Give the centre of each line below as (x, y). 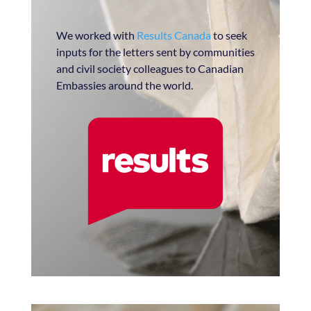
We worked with (96, 35)
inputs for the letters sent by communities (155, 51)
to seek (229, 35)
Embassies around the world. (125, 85)
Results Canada (174, 35)
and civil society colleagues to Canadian (150, 68)
